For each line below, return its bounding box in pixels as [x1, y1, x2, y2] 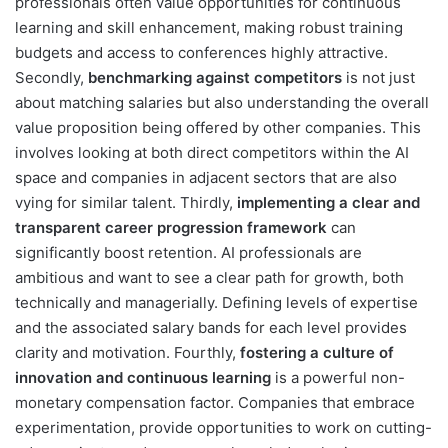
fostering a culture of [240, 342, 394, 362]
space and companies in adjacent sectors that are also [15, 167, 397, 187]
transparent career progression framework [15, 217, 327, 237]
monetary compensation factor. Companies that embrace [15, 392, 415, 412]
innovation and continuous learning [15, 367, 271, 387]
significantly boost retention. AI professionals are [15, 242, 362, 262]
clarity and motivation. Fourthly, [15, 342, 240, 362]
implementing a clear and [237, 192, 420, 212]
